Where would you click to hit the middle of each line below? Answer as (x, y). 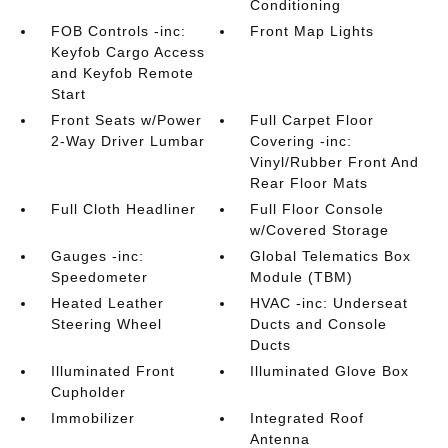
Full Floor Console (317, 209)
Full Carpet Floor (312, 120)
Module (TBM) (302, 277)
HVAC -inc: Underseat (329, 303)
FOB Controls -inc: (118, 31)
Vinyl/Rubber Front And (335, 162)
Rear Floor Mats (309, 183)
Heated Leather (107, 303)
